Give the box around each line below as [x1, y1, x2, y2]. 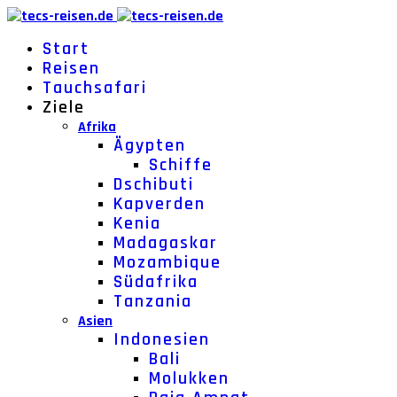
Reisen [43, 57, 100, 80]
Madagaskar [113, 231, 218, 254]
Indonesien [113, 328, 210, 351]
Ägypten [113, 134, 186, 157]
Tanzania [113, 290, 192, 313]
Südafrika [113, 270, 198, 293]
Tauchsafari [43, 76, 147, 99]
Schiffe [149, 153, 213, 176]
